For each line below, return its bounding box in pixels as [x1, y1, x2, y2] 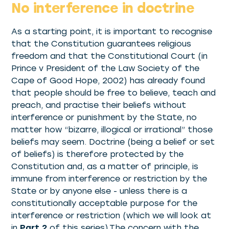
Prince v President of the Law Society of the [11, 63, 200, 74]
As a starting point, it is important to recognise [11, 27, 213, 37]
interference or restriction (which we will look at [11, 211, 212, 221]
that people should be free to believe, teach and [11, 88, 216, 98]
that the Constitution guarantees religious [11, 39, 192, 49]
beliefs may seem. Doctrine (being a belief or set [11, 137, 215, 147]
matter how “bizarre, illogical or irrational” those [11, 125, 213, 135]
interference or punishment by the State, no [11, 112, 197, 123]
